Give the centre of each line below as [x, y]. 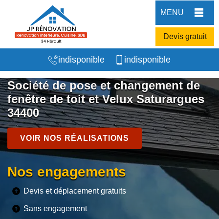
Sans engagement [55, 208]
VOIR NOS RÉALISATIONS [75, 138]
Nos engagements [67, 172]
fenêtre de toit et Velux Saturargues [106, 99]
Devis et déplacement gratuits [75, 191]
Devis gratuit [185, 36]
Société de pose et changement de [104, 85]
